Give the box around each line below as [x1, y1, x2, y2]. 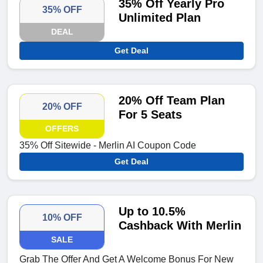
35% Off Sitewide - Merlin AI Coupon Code [19, 140, 196, 151]
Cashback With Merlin [119, 219, 242, 232]
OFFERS [45, 124, 79, 134]
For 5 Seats [119, 108, 183, 122]
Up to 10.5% [119, 205, 186, 218]
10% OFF [42, 213, 82, 223]
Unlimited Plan [119, 11, 201, 25]
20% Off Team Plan [119, 94, 225, 107]
